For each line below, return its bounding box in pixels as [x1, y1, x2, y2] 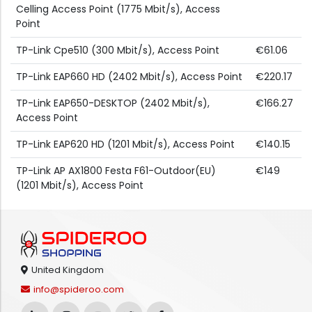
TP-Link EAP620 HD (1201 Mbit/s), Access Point [16, 137, 235, 152]
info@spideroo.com [33, 283, 124, 297]
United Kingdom [31, 263, 104, 277]
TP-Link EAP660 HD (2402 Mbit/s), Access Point [16, 70, 242, 84]
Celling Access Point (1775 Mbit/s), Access [16, 2, 220, 17]
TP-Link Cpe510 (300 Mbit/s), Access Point [16, 43, 219, 58]
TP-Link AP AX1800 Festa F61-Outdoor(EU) [16, 164, 216, 178]
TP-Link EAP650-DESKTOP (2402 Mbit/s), [16, 96, 210, 111]
